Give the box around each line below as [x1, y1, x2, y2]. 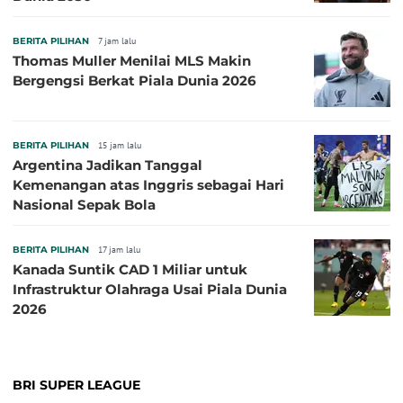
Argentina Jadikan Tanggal [13, 157, 202, 175]
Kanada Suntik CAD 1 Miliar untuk [13, 261, 247, 279]
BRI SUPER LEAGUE [13, 377, 140, 394]
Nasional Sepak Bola [13, 196, 156, 214]
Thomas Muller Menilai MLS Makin [13, 52, 251, 70]
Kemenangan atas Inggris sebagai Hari [13, 176, 284, 194]
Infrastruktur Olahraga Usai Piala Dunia [13, 281, 287, 299]
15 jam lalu [98, 139, 141, 152]
